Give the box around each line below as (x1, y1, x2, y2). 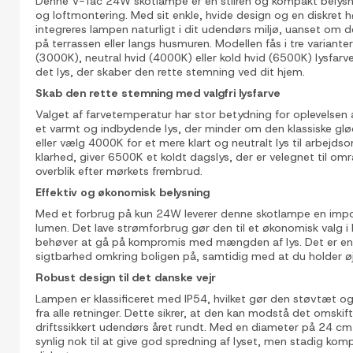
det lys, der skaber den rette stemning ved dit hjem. (35, 64, 305, 79)
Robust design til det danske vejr (35, 269, 216, 284)
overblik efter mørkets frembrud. (35, 163, 203, 178)
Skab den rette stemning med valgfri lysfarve (35, 85, 281, 100)
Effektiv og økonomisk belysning (35, 184, 210, 199)
